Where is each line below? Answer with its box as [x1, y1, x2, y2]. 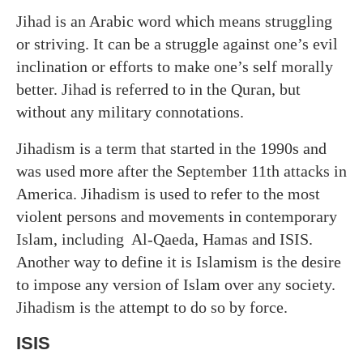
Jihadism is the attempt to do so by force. [16, 297, 288, 316]
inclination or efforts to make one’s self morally [16, 57, 333, 75]
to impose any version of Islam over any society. [16, 275, 335, 293]
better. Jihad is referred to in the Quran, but [16, 79, 301, 98]
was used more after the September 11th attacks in [16, 161, 347, 180]
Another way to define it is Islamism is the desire [16, 252, 341, 271]
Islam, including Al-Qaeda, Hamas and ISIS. [16, 229, 313, 248]
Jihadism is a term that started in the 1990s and [16, 139, 327, 157]
